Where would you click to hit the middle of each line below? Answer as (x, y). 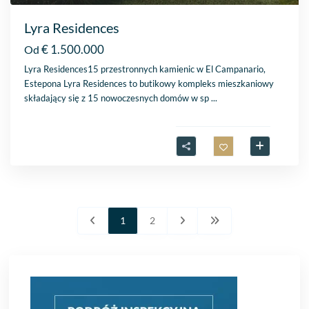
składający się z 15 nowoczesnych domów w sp (118, 98)
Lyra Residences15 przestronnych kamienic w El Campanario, (145, 69)
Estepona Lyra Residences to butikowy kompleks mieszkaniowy (149, 83)
